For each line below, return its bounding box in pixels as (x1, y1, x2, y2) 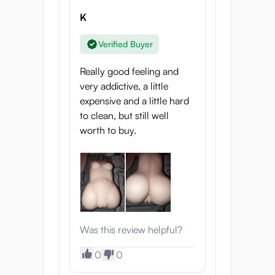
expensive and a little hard (80, 95, 189, 107)
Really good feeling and (80, 65, 179, 77)
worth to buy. (80, 124, 136, 136)
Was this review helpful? (80, 223, 182, 236)
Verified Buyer (98, 39, 153, 49)
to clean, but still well (80, 109, 169, 122)
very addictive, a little (80, 80, 168, 92)
